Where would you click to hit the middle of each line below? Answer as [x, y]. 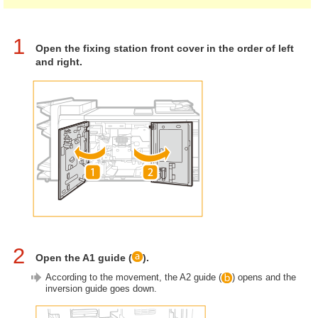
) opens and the [264, 277]
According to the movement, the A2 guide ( [133, 277]
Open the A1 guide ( [84, 258]
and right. [59, 62]
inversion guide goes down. [101, 289]
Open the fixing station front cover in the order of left [165, 48]
